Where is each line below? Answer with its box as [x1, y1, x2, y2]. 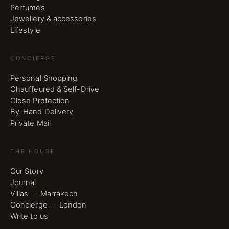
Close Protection [10, 96, 70, 106]
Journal [10, 178, 36, 188]
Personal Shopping [10, 74, 78, 83]
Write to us [10, 212, 48, 221]
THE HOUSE [10, 148, 56, 155]
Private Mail [10, 119, 51, 128]
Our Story [10, 167, 43, 176]
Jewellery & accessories [10, 14, 96, 24]
